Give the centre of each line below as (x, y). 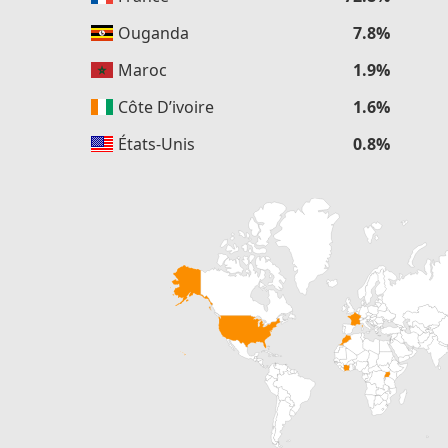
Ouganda (151, 33)
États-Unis (154, 144)
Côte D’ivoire (164, 107)
